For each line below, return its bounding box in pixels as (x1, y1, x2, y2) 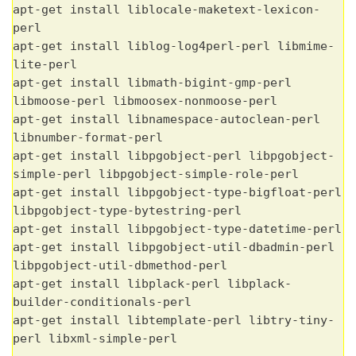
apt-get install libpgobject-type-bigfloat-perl (13, 184, 342, 199)
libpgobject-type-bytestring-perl (13, 203, 242, 218)
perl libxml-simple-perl (13, 331, 177, 346)
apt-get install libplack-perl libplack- (13, 276, 292, 291)
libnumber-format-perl (13, 130, 163, 145)
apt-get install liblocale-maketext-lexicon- (13, 2, 320, 17)
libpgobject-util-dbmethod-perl (13, 257, 227, 273)
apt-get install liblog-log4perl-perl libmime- (13, 38, 335, 53)
